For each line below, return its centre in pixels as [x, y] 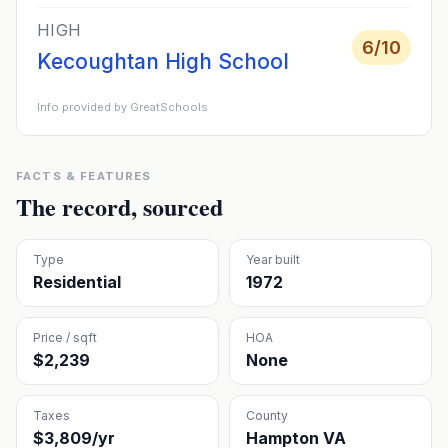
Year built [273, 259]
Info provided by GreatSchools [122, 107]
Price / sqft [65, 337]
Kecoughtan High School [163, 61]
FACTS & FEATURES [84, 176]
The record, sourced [119, 206]
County [267, 415]
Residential [77, 282]
